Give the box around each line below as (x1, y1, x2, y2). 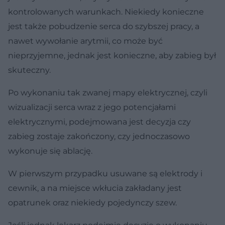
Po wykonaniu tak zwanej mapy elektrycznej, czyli (8, 87, 207, 97)
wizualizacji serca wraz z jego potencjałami (8, 102, 176, 112)
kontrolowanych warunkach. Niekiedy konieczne (8, 7, 204, 17)
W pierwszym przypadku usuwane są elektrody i (8, 168, 202, 178)
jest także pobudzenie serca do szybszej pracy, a (8, 21, 199, 31)
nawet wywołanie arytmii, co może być (8, 36, 163, 46)
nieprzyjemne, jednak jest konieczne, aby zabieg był (8, 50, 216, 60)
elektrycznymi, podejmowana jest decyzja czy (8, 117, 191, 127)
